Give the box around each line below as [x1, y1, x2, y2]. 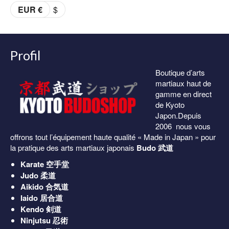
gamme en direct [155, 88, 212, 99]
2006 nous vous [155, 121, 211, 131]
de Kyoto [155, 99, 185, 110]
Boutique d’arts [155, 67, 205, 78]
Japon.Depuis [155, 110, 201, 121]
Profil [10, 48, 40, 63]
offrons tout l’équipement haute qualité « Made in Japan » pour [10, 131, 216, 142]
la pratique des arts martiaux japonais [10, 142, 136, 153]
